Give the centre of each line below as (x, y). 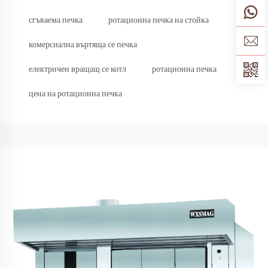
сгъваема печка (56, 20)
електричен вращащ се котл (77, 69)
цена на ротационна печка (75, 94)
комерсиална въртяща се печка (83, 45)
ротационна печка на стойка (159, 20)
